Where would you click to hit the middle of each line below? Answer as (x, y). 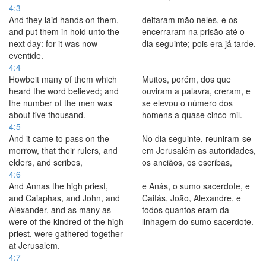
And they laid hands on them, (64, 20)
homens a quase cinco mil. (192, 115)
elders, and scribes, (46, 162)
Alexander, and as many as (60, 210)
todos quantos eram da (186, 210)
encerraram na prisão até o (193, 31)
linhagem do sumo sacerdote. (198, 221)
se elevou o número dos (187, 103)
